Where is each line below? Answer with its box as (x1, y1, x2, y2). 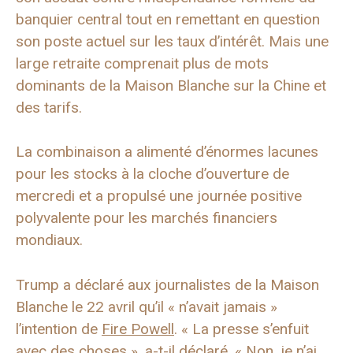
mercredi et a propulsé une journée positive (16, 187, 302, 205)
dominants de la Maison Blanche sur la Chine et (16, 76, 326, 95)
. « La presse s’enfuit (174, 319, 309, 338)
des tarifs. (16, 98, 82, 117)
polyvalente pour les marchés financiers (16, 209, 277, 227)
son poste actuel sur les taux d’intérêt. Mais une (16, 32, 329, 50)
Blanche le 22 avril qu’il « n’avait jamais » (16, 297, 277, 316)
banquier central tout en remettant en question (16, 9, 320, 28)
